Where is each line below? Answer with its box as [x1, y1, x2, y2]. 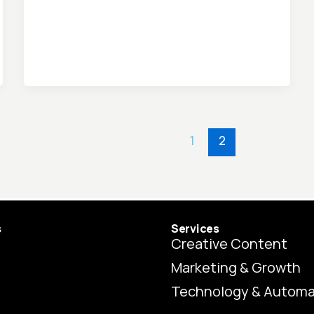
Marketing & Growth [171, 257, 301, 277]
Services [171, 220, 219, 236]
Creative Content [171, 233, 287, 253]
